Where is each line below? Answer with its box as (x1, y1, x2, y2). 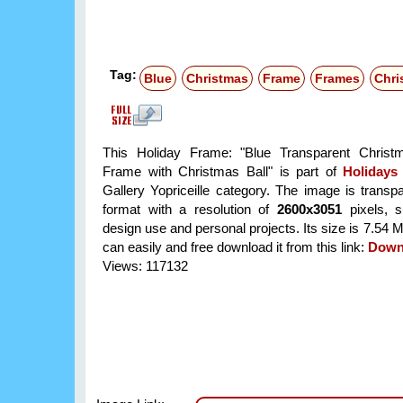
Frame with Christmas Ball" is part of (103, 164, 344, 180)
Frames (315, 71, 360, 86)
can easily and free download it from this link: (103, 239, 368, 255)
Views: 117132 (103, 258, 188, 274)
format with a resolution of (103, 201, 277, 218)
